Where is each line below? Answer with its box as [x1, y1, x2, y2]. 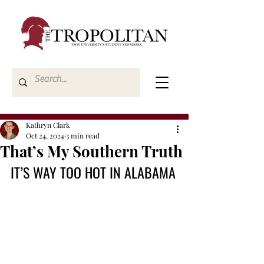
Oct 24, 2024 [26, 131, 64, 140]
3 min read [66, 131, 100, 140]
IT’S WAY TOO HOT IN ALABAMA [11, 161, 176, 183]
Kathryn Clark [26, 120, 70, 130]
